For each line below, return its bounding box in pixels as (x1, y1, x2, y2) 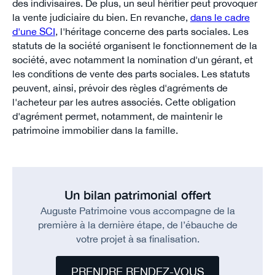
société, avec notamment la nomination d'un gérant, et (12, 53, 253, 65)
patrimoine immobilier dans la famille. (12, 124, 178, 136)
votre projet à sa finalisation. (76, 233, 199, 245)
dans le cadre (190, 11, 250, 23)
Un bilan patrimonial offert (64, 188, 211, 203)
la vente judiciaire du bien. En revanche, (12, 11, 190, 23)
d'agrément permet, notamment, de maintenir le (12, 110, 223, 122)
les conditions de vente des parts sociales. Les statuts (12, 68, 250, 79)
